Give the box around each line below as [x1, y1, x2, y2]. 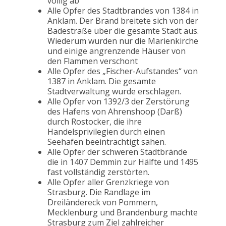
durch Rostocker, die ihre [47, 116, 142, 128]
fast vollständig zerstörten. [47, 166, 149, 178]
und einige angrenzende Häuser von [47, 45, 186, 57]
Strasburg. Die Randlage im [47, 187, 150, 198]
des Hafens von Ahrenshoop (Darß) [47, 106, 182, 118]
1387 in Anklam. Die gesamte [47, 76, 156, 87]
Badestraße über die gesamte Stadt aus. [47, 25, 199, 37]
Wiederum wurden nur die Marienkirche [47, 35, 198, 47]
